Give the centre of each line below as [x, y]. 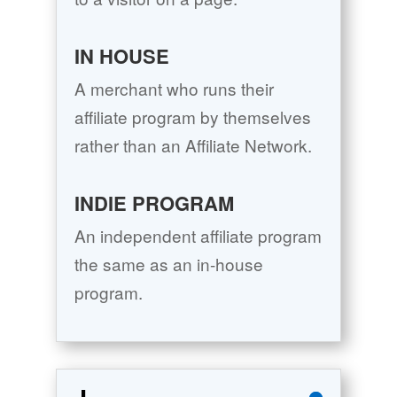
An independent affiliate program [198, 236]
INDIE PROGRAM [154, 203]
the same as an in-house [168, 264]
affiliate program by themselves [192, 117]
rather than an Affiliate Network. [193, 145]
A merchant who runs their [174, 89]
